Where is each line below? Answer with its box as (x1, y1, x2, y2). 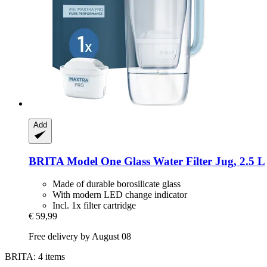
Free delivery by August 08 (29, 231, 131, 242)
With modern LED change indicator (52, 190, 187, 200)
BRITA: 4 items (5, 252, 65, 262)
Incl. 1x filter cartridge (52, 200, 136, 211)
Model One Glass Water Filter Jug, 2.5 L (64, 154, 265, 167)
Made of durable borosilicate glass (52, 179, 181, 190)
